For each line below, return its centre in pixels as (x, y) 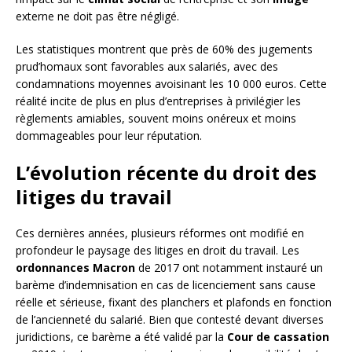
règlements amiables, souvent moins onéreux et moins (156, 119)
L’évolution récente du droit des (166, 173)
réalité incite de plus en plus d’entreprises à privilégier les (158, 101)
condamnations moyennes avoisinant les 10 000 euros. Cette (171, 84)
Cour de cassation (278, 337)
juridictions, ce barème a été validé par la (121, 337)
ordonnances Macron (75, 268)
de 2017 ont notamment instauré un (229, 268)
